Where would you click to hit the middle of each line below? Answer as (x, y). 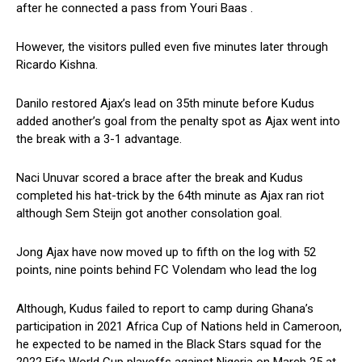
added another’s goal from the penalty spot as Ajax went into (178, 121)
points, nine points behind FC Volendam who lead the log (166, 269)
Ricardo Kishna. (57, 64)
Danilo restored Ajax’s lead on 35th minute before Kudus (165, 103)
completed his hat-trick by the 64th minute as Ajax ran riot (170, 195)
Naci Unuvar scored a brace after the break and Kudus (160, 177)
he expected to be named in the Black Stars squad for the (169, 344)
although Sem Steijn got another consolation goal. (149, 213)
